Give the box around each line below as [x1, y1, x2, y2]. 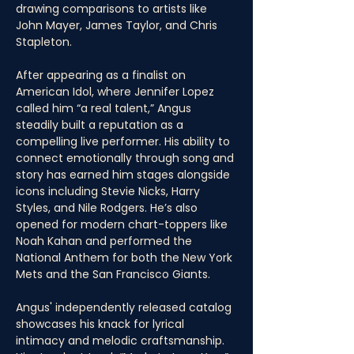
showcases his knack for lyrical [16, 316, 187, 332]
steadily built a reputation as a [16, 117, 186, 133]
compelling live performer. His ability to [16, 134, 233, 149]
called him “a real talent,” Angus [16, 100, 194, 116]
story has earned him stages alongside [16, 167, 233, 183]
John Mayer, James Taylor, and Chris [16, 17, 220, 33]
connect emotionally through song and [16, 150, 237, 166]
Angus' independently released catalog [16, 299, 235, 315]
